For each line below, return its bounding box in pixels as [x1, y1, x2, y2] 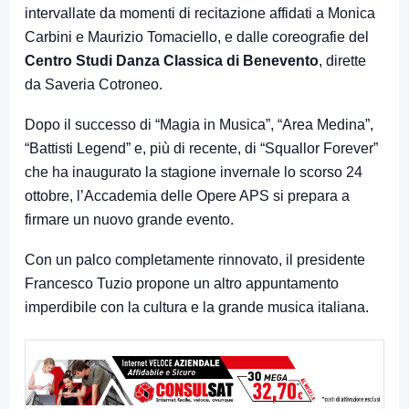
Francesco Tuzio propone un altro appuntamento [25, 275, 339, 291]
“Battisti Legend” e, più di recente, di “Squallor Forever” [25, 140, 378, 156]
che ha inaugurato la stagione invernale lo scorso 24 [25, 163, 362, 180]
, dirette [319, 52, 366, 68]
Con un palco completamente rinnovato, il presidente [25, 251, 365, 267]
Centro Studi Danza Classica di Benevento [25, 52, 319, 68]
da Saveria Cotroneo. [25, 76, 163, 92]
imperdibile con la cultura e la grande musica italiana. [25, 299, 369, 315]
